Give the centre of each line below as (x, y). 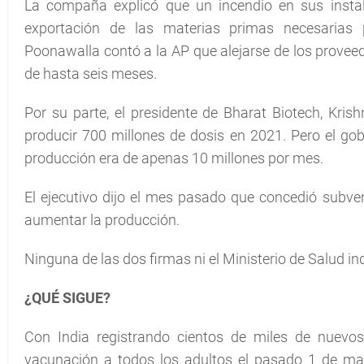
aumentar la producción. (102, 220)
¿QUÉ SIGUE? (67, 298)
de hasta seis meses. (91, 74)
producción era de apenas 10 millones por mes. (174, 158)
